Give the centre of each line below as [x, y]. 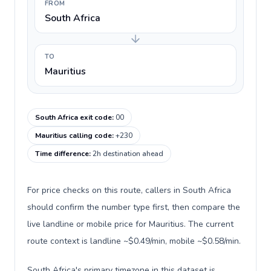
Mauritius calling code [73, 135]
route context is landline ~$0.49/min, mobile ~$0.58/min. [134, 241]
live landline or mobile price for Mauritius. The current [130, 224]
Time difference [62, 154]
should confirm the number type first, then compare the [134, 207]
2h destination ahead [128, 154]
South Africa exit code [73, 117]
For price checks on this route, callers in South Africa [129, 190]
